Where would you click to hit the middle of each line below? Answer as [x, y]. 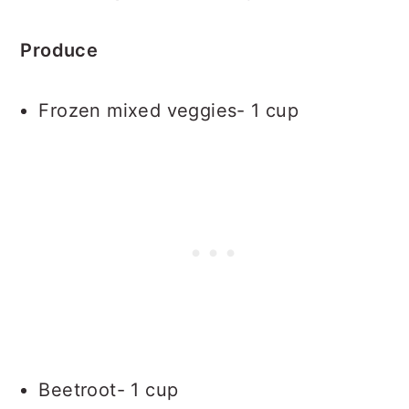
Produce [59, 50]
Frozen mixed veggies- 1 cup [169, 110]
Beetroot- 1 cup [109, 390]
